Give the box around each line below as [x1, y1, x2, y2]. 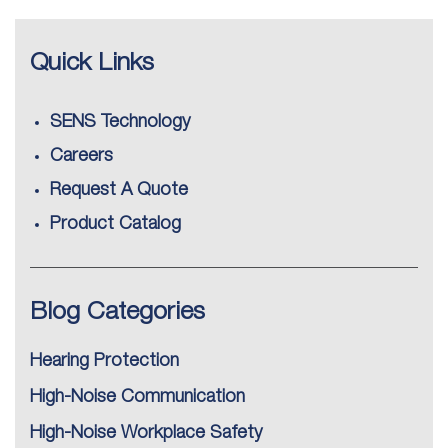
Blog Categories [30, 301, 205, 325]
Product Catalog [50, 216, 181, 233]
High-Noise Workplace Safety [30, 425, 262, 442]
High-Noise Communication [30, 389, 245, 406]
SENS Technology [50, 114, 190, 131]
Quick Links [30, 52, 154, 76]
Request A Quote [50, 182, 188, 199]
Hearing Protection [30, 353, 179, 370]
